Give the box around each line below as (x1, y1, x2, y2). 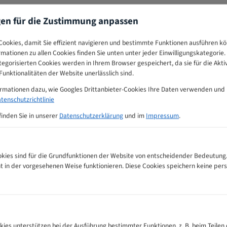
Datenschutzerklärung (59, 110, 123, 121)
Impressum (146, 110, 179, 121)
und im (123, 110, 146, 121)
